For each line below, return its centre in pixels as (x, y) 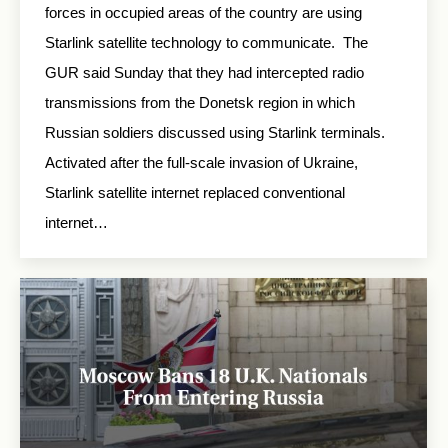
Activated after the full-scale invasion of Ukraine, (201, 162)
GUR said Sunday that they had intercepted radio (204, 72)
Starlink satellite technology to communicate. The (206, 42)
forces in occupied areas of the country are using (203, 12)
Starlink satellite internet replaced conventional (195, 192)
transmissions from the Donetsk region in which (200, 102)
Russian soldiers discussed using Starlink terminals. (215, 132)
